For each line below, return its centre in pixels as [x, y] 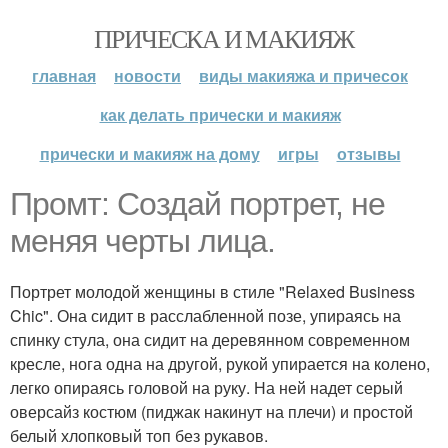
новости [147, 75]
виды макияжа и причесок [303, 75]
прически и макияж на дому [149, 153]
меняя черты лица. [142, 241]
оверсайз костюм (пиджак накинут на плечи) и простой [211, 411]
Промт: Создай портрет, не [197, 204]
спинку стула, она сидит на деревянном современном [210, 339]
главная [64, 75]
